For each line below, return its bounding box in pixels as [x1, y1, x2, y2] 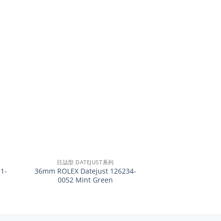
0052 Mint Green [57, 175, 113, 184]
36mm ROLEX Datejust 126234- [34, 166, 136, 176]
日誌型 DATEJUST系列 [57, 158, 114, 166]
